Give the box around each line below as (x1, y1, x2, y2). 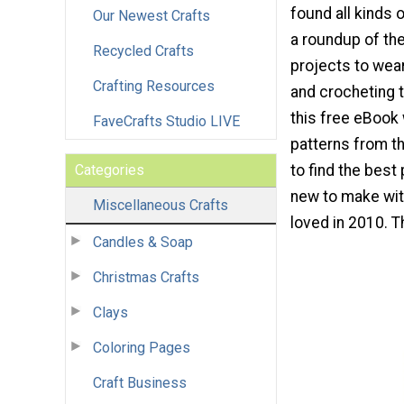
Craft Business (93, 373, 187, 391)
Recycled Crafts (93, 41, 194, 60)
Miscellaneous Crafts (93, 196, 228, 214)
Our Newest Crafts (93, 6, 210, 24)
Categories (75, 161, 144, 179)
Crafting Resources (93, 77, 215, 95)
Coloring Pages (93, 338, 190, 356)
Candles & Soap (93, 233, 193, 251)
